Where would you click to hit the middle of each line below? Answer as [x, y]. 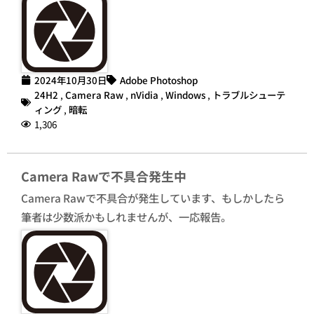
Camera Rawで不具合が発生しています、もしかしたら [153, 197]
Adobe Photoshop [159, 80]
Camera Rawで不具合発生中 [104, 176]
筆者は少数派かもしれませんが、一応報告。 [126, 216]
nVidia [144, 94]
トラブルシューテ [249, 94]
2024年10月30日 [70, 80]
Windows [185, 94]
